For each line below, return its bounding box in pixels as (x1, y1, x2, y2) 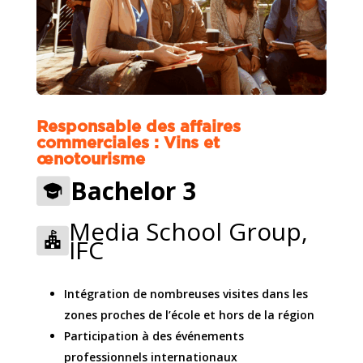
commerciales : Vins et (36, 135, 220, 152)
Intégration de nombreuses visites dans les (63, 286, 308, 302)
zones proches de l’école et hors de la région (63, 307, 314, 323)
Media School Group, (68, 215, 308, 249)
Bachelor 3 (70, 174, 196, 208)
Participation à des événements (63, 328, 244, 344)
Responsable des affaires (36, 119, 241, 136)
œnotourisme (36, 152, 145, 169)
